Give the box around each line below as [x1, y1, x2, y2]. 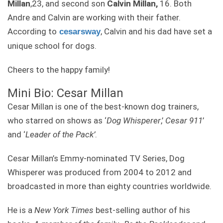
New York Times [34, 205, 94, 215]
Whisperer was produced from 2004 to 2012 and [7, 167, 192, 177]
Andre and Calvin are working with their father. [7, 12, 181, 22]
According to [7, 26, 57, 36]
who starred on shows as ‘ [7, 115, 107, 125]
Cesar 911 [165, 115, 203, 125]
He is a [7, 205, 34, 215]
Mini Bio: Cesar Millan [7, 86, 123, 100]
